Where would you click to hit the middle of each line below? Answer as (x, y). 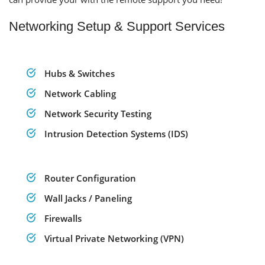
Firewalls (63, 218)
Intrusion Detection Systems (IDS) (116, 134)
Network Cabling (80, 93)
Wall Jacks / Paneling (88, 198)
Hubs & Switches (80, 73)
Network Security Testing (98, 114)
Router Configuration (90, 178)
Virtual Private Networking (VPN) (114, 238)
